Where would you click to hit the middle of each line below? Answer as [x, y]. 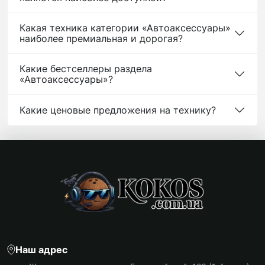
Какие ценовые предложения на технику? [118, 110]
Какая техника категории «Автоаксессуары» [125, 28]
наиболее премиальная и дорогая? [101, 38]
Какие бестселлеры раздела [86, 69]
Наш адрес [41, 250]
